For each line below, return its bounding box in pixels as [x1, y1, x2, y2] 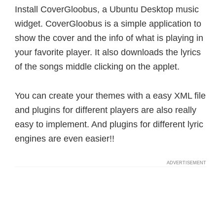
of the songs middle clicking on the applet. [15, 62, 180, 72]
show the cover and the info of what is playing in [15, 33, 203, 43]
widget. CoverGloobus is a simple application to [15, 19, 201, 29]
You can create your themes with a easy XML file [15, 91, 206, 101]
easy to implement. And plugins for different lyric [15, 119, 203, 129]
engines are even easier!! [15, 134, 114, 144]
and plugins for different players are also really [15, 105, 196, 115]
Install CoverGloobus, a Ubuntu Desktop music [15, 4, 199, 14]
